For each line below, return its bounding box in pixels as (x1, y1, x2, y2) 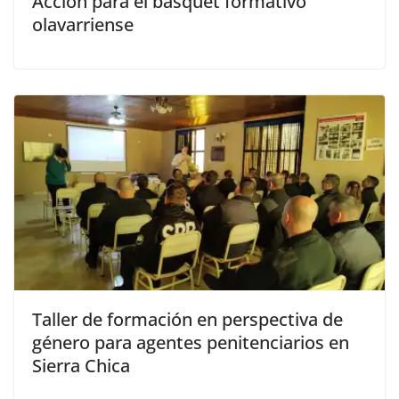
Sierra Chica (32, 353, 130, 378)
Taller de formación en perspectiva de (32, 306, 343, 331)
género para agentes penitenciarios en (32, 330, 349, 354)
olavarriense (32, 12, 134, 37)
